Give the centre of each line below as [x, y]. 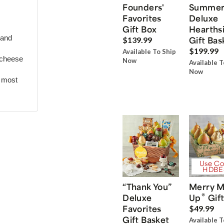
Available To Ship [149, 52]
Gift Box [140, 29]
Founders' [143, 7]
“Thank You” [147, 186]
